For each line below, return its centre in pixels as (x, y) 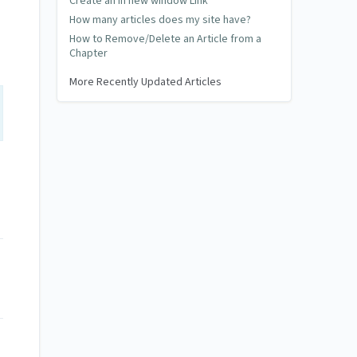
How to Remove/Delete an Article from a (165, 39)
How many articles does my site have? (160, 20)
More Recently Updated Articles (145, 82)
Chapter (88, 53)
